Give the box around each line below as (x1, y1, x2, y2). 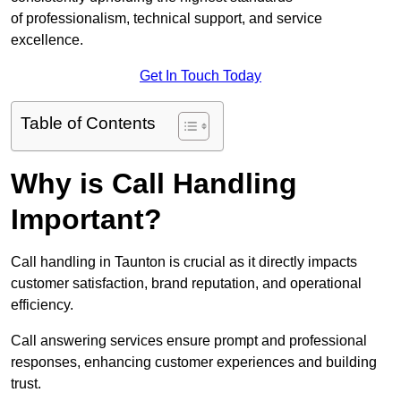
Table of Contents (21, 114, 156, 133)
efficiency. (11, 297, 73, 313)
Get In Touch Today (140, 68, 261, 84)
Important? (11, 203, 162, 236)
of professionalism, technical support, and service (11, 11, 322, 27)
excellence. (11, 32, 83, 48)
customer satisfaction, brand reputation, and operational (11, 276, 362, 292)
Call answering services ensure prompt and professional (11, 333, 367, 349)
